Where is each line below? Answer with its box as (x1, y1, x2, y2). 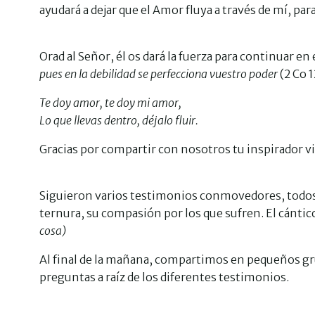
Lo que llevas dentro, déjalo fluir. (39, 113, 198, 127)
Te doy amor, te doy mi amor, (39, 96, 181, 110)
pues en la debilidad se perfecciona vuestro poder (39, 67, 278, 81)
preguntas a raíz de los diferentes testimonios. (39, 270, 289, 284)
